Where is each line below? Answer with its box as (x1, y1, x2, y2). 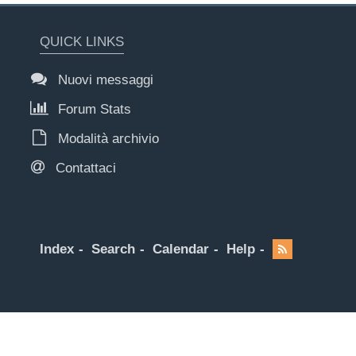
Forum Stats (54, 102, 131, 118)
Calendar (153, 242, 209, 257)
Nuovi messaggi (54, 72, 153, 88)
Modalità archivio (54, 131, 159, 147)
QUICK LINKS (40, 34, 124, 50)
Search (91, 242, 135, 257)
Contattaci (52, 161, 116, 176)
